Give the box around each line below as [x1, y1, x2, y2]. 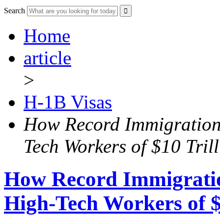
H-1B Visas [24, 91, 112, 113]
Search [4, 6, 25, 15]
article [24, 47, 71, 69]
